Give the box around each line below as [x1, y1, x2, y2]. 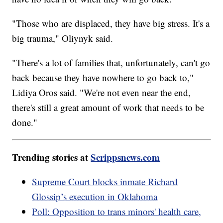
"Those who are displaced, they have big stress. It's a [12, 16, 210, 29]
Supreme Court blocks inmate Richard [32, 175, 178, 188]
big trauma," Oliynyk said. [12, 31, 113, 44]
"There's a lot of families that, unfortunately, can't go [12, 56, 211, 69]
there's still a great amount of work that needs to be [12, 101, 205, 113]
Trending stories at [12, 150, 91, 164]
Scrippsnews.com [91, 150, 160, 164]
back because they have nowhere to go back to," [12, 71, 194, 84]
